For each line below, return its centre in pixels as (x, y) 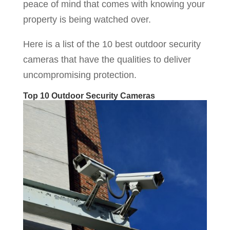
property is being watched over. (87, 20)
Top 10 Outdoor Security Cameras (89, 96)
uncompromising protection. (80, 75)
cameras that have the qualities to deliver (107, 60)
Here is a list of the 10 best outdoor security (112, 44)
